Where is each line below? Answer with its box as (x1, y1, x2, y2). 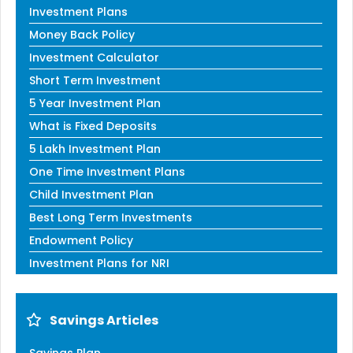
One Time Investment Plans (29, 163, 185, 180)
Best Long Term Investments (29, 209, 192, 225)
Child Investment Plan (29, 186, 154, 203)
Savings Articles (50, 310, 158, 329)
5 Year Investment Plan (29, 95, 161, 111)
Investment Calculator (29, 49, 159, 65)
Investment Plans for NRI (29, 255, 169, 271)
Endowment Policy (29, 232, 133, 248)
